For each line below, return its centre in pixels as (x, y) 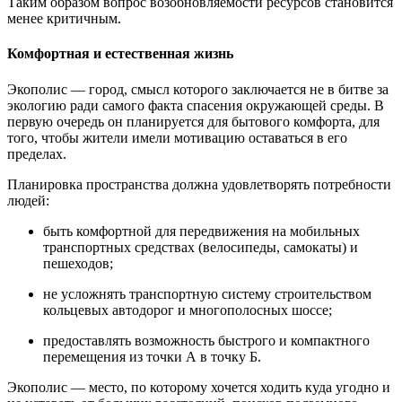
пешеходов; (78, 263)
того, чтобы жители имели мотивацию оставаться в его (177, 137)
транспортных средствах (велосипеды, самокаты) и (201, 247)
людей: (28, 200)
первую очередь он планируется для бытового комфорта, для (193, 121)
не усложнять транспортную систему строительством (207, 293)
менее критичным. (64, 19)
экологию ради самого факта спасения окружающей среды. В (196, 105)
